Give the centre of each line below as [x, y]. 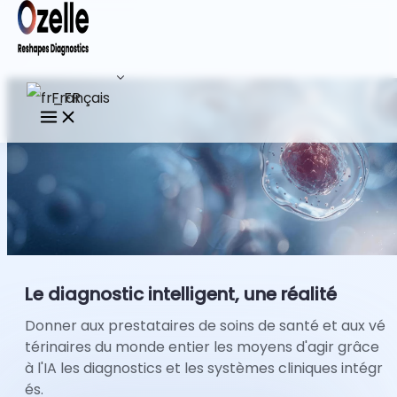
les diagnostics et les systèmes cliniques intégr [222, 368]
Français [79, 98]
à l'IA [43, 368]
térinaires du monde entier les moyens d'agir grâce [202, 347]
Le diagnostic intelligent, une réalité [181, 294]
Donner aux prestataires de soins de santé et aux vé [205, 326]
